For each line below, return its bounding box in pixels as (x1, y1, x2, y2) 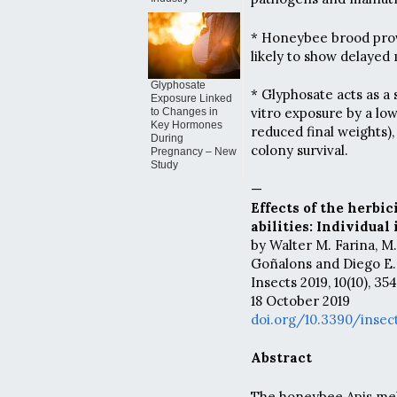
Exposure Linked (151, 92, 232, 105)
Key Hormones (151, 119, 222, 131)
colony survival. (251, 142, 348, 160)
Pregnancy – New (151, 145, 237, 158)
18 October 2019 (251, 292, 350, 309)
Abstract (251, 349, 312, 367)
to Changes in (151, 105, 218, 118)
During (151, 132, 183, 144)
